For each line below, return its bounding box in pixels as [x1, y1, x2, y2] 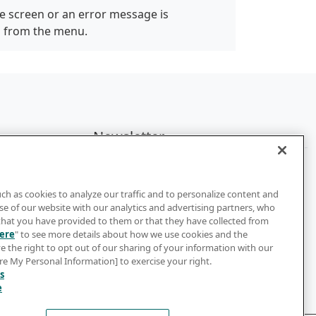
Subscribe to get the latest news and [93, 159, 288, 176]
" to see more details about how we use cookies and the [15, 228, 248, 241]
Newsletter [93, 126, 164, 146]
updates [93, 176, 137, 193]
